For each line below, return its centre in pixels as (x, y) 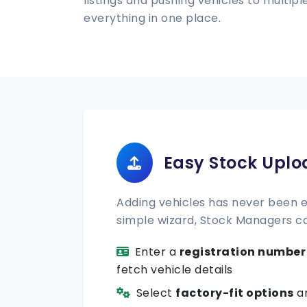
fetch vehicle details (175, 270)
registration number (242, 252)
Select (156, 293)
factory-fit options (235, 293)
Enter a (157, 252)
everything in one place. (152, 18)
